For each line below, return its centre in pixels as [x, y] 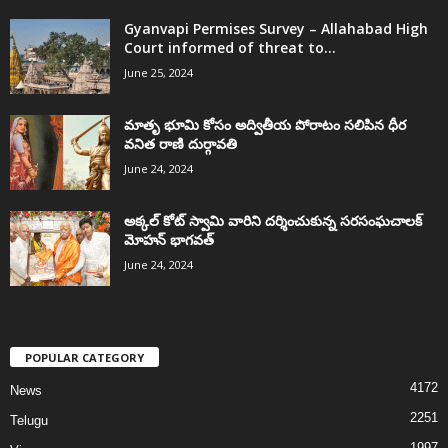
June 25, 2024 [158, 73]
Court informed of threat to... [230, 48]
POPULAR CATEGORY [84, 358]
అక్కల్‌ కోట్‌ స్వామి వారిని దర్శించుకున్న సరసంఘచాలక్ [273, 221]
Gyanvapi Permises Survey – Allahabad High [276, 29]
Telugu [29, 421]
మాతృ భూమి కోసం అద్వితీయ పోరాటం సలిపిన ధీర [265, 125]
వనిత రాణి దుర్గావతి [180, 144]
